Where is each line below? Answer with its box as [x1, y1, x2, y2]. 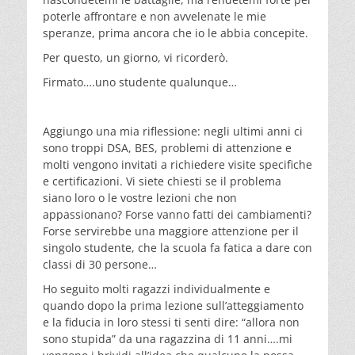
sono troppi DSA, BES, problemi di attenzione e [43, 139, 292, 155]
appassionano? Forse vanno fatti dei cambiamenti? [43, 206, 311, 222]
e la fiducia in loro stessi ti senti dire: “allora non [43, 314, 300, 330]
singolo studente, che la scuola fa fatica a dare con [43, 239, 312, 255]
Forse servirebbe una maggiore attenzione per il [43, 223, 299, 239]
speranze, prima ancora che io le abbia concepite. [43, 25, 308, 40]
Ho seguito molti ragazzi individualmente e [43, 281, 270, 296]
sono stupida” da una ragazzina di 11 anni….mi [43, 330, 292, 346]
